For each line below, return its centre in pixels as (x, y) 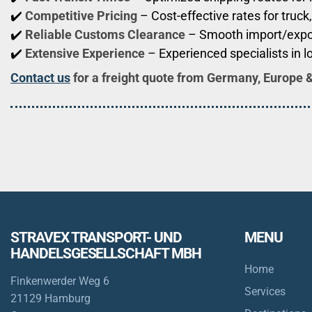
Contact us (40, 78)
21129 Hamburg (50, 299)
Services (265, 292)
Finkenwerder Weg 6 (60, 281)
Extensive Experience (85, 54)
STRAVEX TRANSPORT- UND (96, 238)
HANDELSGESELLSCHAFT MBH (106, 254)
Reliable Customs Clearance (105, 35)
